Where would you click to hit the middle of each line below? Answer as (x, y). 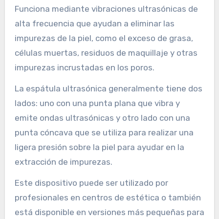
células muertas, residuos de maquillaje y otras (106, 53)
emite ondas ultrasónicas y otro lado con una (102, 118)
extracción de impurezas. (63, 162)
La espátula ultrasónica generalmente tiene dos (108, 88)
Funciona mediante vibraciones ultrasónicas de (106, 9)
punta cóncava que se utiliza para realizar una (104, 132)
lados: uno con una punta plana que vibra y (97, 103)
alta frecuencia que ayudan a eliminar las (94, 23)
